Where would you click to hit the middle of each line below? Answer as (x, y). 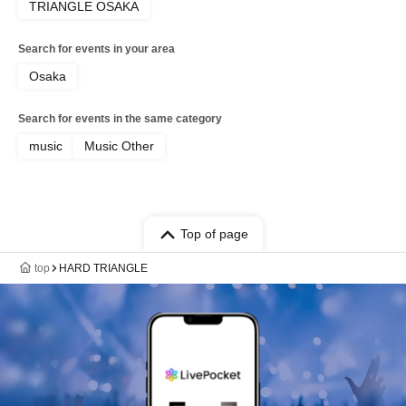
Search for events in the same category (120, 119)
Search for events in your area (97, 49)
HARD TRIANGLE (103, 269)
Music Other (119, 146)
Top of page (214, 234)
